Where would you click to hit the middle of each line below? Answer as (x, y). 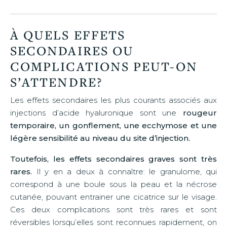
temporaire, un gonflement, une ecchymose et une (113, 125)
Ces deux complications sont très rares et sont (113, 209)
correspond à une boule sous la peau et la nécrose (113, 184)
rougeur (200, 112)
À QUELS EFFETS (68, 34)
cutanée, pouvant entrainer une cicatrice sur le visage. (113, 197)
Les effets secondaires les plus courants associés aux (113, 100)
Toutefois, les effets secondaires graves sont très (113, 159)
